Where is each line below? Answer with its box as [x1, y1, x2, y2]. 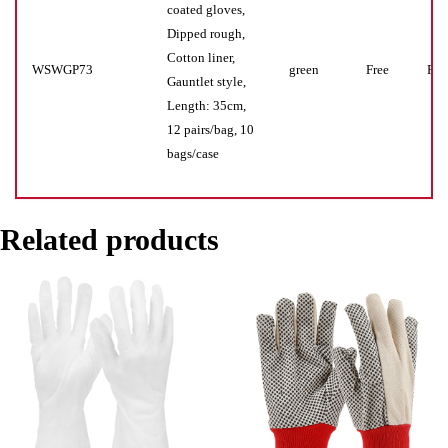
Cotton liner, [167, 50, 235, 65]
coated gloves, [167, 2, 245, 17]
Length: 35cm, [167, 98, 246, 113]
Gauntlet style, [167, 74, 246, 89]
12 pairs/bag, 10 [167, 122, 254, 137]
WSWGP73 [32, 62, 93, 77]
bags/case [167, 146, 219, 161]
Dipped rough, [167, 26, 245, 41]
